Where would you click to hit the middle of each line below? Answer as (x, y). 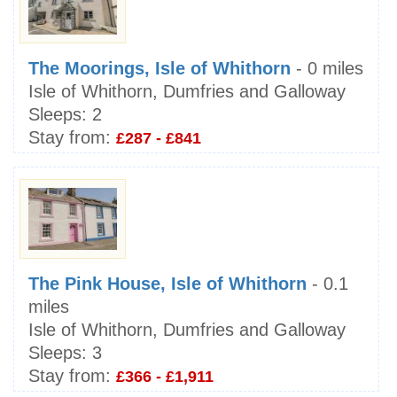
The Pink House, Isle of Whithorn (167, 284)
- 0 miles (327, 69)
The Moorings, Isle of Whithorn (160, 69)
